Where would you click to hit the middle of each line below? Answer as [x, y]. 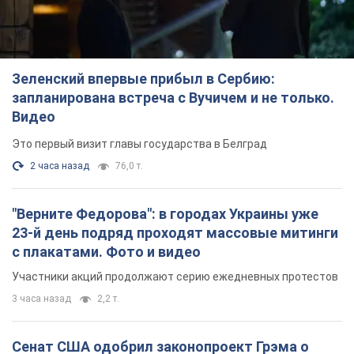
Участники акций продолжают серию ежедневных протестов [175, 277]
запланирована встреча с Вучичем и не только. [173, 98]
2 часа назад [60, 166]
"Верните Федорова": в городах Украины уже [165, 214]
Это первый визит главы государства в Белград [139, 144]
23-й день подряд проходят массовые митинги [175, 233]
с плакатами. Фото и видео [106, 252]
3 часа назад [41, 299]
